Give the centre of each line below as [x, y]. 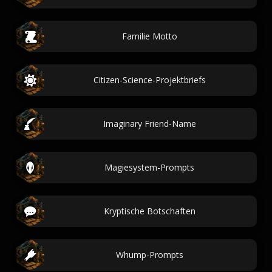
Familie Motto [149, 36]
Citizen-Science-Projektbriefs [149, 80]
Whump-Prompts [149, 255]
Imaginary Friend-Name [149, 124]
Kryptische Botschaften [149, 211]
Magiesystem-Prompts [149, 167]
